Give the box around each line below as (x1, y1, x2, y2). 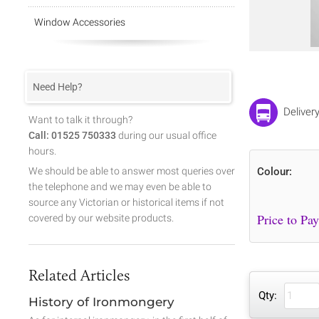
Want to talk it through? (28, 114, 132, 125)
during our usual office (116, 130, 216, 141)
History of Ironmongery (28, 294, 174, 309)
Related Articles (28, 265, 130, 285)
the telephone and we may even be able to (28, 181, 211, 192)
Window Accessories (34, 16, 125, 28)
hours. (28, 145, 56, 157)
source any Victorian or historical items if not (28, 197, 224, 208)
